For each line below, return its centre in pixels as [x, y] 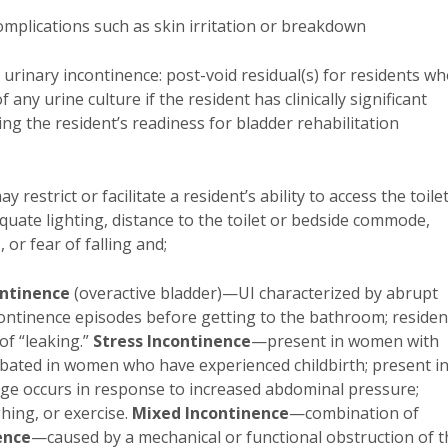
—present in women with [345, 341]
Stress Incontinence [172, 341]
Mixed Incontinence [210, 413]
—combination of [354, 413]
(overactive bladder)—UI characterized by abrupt [254, 293]
